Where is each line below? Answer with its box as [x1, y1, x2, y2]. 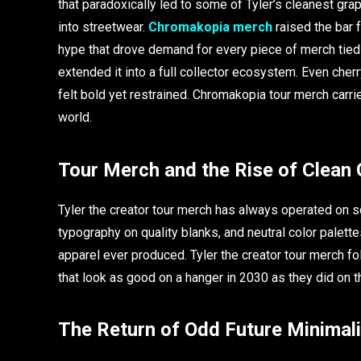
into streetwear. [58, 19, 148, 35]
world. [58, 110, 92, 126]
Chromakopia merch [148, 19, 272, 35]
